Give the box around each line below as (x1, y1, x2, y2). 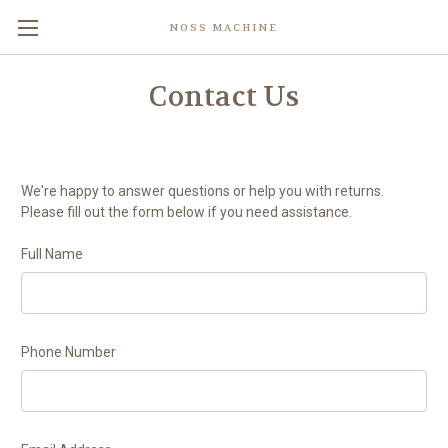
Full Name (21, 246, 83, 262)
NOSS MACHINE (169, 21, 279, 34)
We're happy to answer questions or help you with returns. (21, 183, 384, 199)
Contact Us (149, 79, 299, 115)
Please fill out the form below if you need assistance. (21, 204, 352, 220)
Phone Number (21, 344, 116, 360)
